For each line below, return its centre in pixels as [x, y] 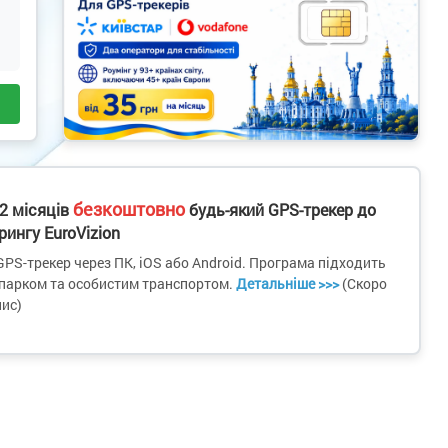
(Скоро [363, 284]
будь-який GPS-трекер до [281, 210]
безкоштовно [129, 210]
